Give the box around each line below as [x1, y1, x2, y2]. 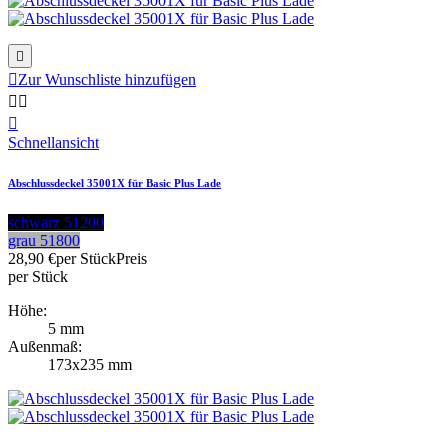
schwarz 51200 [8, 213, 104, 231]
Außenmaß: [8, 337, 82, 355]
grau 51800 [8, 231, 80, 249]
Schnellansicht [8, 133, 99, 151]
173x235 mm [48, 355, 132, 373]
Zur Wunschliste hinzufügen [18, 70, 196, 88]
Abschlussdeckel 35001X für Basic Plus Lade [8, 176, 221, 189]
